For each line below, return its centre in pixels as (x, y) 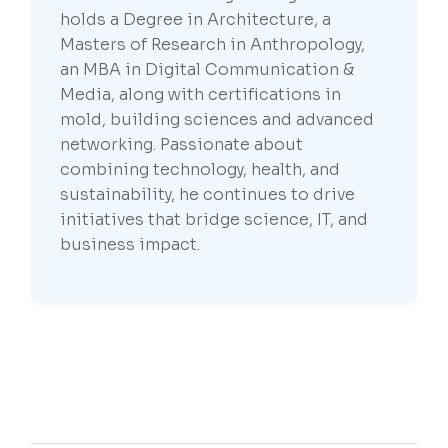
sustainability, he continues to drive (208, 195)
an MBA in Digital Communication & (207, 70)
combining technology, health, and (200, 170)
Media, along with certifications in (201, 95)
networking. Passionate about (182, 145)
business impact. (130, 245)
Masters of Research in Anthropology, (213, 45)
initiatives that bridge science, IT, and (214, 220)
